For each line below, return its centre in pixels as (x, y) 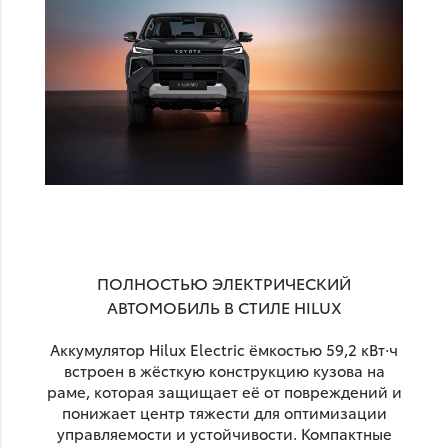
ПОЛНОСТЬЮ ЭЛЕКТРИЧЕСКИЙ (224, 283)
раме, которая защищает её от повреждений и (224, 391)
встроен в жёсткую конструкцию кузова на (224, 370)
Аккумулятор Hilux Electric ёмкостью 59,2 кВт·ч (224, 349)
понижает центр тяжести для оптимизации (224, 412)
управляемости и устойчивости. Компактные (224, 433)
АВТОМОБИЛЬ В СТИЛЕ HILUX (224, 307)
